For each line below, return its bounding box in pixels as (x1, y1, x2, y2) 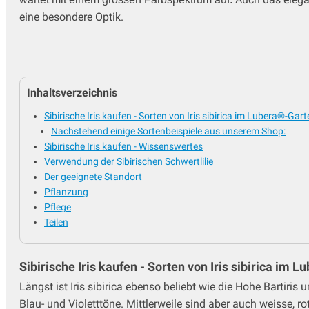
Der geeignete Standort (44, 170, 142, 182)
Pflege (44, 201, 71, 212)
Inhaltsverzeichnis (27, 86, 117, 99)
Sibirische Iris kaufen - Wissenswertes (44, 140, 203, 152)
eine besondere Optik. (19, 10, 123, 24)
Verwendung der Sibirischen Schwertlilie (44, 155, 213, 167)
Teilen (44, 216, 68, 228)
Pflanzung (44, 186, 88, 197)
